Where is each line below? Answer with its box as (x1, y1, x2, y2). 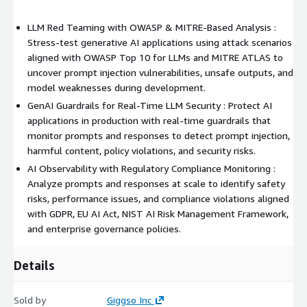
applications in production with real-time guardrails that (27, 114, 271, 126)
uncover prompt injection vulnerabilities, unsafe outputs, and (27, 66, 293, 78)
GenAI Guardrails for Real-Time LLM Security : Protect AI (27, 99, 272, 111)
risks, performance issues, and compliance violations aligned (27, 192, 289, 204)
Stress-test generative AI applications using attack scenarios (27, 36, 292, 48)
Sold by (14, 293, 46, 306)
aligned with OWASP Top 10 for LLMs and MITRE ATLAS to (27, 51, 283, 63)
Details (14, 257, 55, 273)
